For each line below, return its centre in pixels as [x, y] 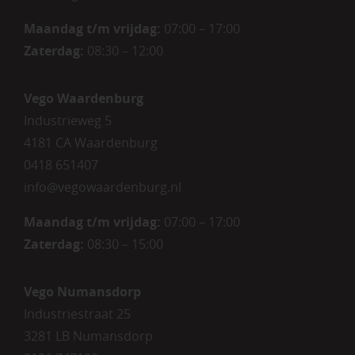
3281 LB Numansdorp [88, 336]
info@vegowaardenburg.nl [102, 187]
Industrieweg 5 [67, 120]
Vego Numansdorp [82, 291]
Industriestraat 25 [77, 313]
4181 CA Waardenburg [90, 142]
